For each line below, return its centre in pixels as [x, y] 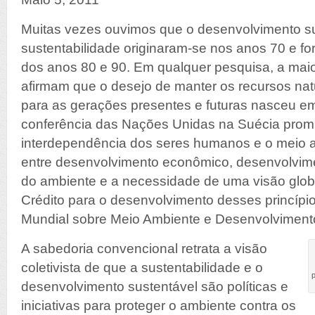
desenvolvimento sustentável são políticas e [155, 287]
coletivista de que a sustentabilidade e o [142, 268]
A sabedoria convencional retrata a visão [144, 249]
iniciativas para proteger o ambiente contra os [159, 306]
